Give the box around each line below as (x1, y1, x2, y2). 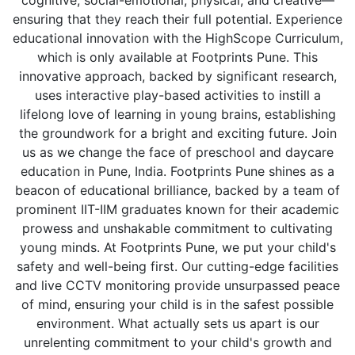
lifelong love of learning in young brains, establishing (19, 106, 336, 123)
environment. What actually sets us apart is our (36, 315, 319, 332)
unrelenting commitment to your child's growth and (23, 334, 332, 351)
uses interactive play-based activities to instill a (34, 87, 321, 104)
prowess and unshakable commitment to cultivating (22, 220, 333, 237)
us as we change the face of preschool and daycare (21, 144, 334, 161)
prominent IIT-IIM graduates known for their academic (16, 201, 339, 218)
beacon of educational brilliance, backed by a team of (15, 182, 340, 199)
